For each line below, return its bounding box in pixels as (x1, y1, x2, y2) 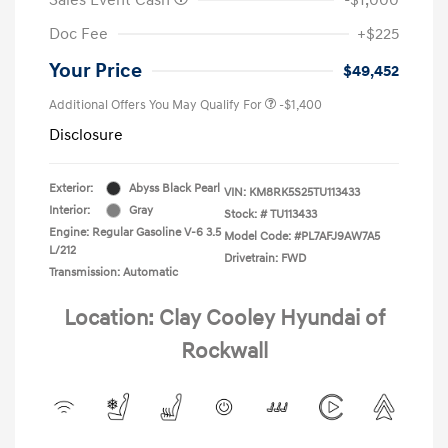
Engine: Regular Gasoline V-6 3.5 (49, 224, 221, 240)
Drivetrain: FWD (224, 250, 306, 266)
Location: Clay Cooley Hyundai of (63, 304, 385, 332)
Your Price (49, 58, 142, 83)
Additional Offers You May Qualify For (49, 96, 262, 113)
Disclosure (49, 124, 123, 145)
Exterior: (49, 180, 93, 196)
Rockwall (180, 337, 268, 365)
